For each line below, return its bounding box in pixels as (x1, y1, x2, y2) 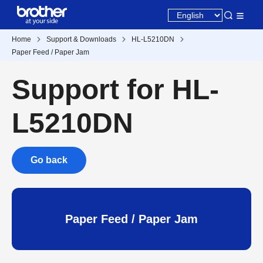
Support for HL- (12, 74, 219, 105)
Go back (31, 155, 68, 165)
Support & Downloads (46, 35, 116, 43)
